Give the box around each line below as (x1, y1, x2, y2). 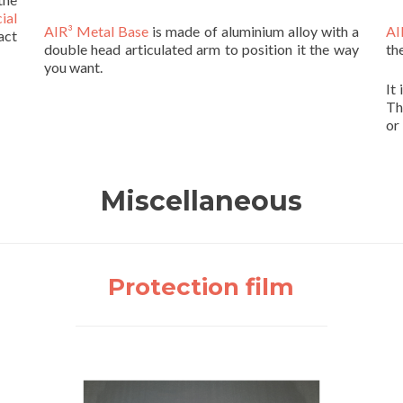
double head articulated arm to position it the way (44, 40, 359, 58)
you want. (44, 58, 103, 76)
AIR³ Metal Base (44, 22, 149, 40)
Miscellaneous (101, 184, 302, 219)
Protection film (108, 273, 295, 302)
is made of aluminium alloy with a (148, 22, 359, 40)
